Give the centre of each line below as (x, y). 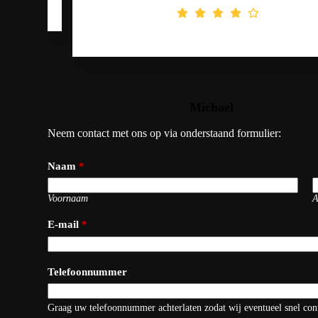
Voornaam (68, 199)
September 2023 (187, 120)
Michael (187, 107)
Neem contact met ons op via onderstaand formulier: (165, 133)
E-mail (65, 225)
